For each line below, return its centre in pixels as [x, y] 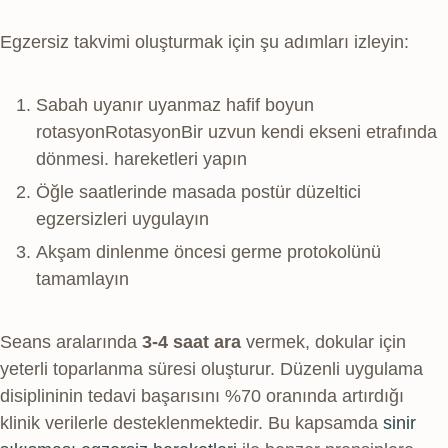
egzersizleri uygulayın [122, 218]
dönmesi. [72, 158]
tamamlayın [82, 278]
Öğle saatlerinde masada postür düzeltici [198, 191]
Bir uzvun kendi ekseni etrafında [309, 131]
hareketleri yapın [178, 158]
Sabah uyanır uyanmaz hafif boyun [175, 104]
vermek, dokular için [323, 341]
